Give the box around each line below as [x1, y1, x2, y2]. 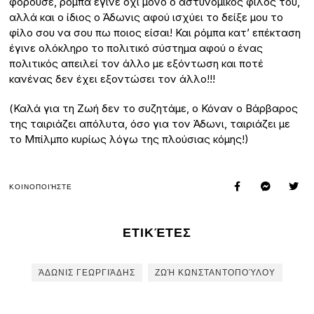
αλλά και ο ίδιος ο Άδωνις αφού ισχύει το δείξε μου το [9, 11, 284, 25]
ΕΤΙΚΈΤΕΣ [122, 225, 191, 241]
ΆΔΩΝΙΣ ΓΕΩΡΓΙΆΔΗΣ [38, 267, 135, 279]
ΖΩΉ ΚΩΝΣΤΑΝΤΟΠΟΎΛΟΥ [154, 267, 275, 279]
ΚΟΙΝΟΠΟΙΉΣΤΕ [9, 182, 73, 191]
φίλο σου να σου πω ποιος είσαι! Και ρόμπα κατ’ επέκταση [9, 26, 301, 40]
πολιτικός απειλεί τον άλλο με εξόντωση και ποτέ [9, 57, 264, 71]
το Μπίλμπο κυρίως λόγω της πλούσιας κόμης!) [9, 132, 250, 146]
